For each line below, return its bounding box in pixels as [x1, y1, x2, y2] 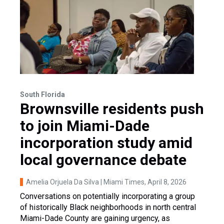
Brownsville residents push [20, 99, 204, 117]
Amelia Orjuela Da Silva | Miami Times [26, 177, 144, 186]
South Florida [20, 90, 65, 98]
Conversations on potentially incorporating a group [20, 191, 195, 201]
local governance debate [20, 150, 186, 168]
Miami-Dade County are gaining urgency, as [20, 213, 170, 223]
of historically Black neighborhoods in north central [20, 202, 196, 212]
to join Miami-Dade [20, 116, 149, 134]
